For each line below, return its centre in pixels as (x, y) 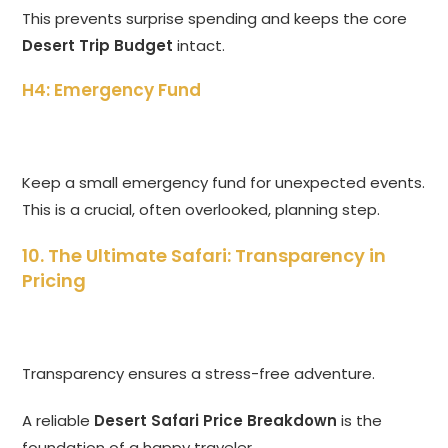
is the (360, 421)
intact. (199, 46)
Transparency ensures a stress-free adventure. (199, 374)
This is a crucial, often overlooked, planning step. (201, 210)
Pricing (54, 281)
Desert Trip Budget (98, 46)
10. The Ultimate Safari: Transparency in (204, 256)
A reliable (58, 421)
